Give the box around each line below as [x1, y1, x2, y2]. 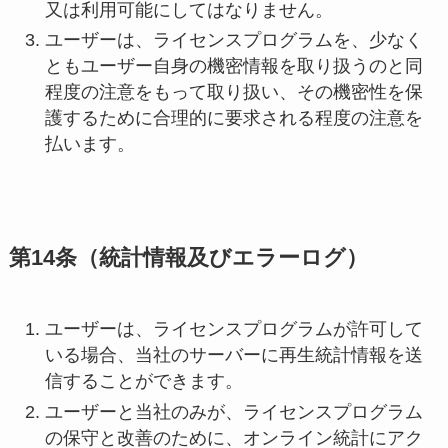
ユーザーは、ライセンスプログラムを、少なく [44, 30, 423, 51]
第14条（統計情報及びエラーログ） [8, 246, 368, 271]
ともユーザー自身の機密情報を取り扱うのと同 [44, 56, 423, 77]
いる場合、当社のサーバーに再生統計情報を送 [44, 345, 423, 366]
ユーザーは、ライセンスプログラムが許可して [44, 319, 423, 340]
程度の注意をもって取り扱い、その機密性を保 [44, 82, 423, 103]
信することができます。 [44, 371, 243, 392]
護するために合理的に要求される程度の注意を [44, 108, 423, 129]
